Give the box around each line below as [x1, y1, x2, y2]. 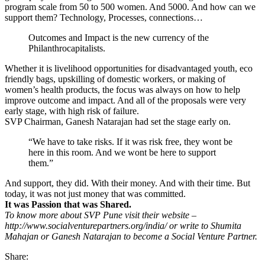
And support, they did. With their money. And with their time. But [5, 178, 250, 189]
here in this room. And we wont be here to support [28, 147, 216, 158]
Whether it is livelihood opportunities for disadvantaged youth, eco [5, 63, 253, 74]
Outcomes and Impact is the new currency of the [28, 33, 209, 43]
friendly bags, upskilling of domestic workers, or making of [5, 74, 225, 85]
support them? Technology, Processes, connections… [5, 12, 203, 23]
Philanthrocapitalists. [28, 43, 105, 54]
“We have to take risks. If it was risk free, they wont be [28, 137, 232, 147]
